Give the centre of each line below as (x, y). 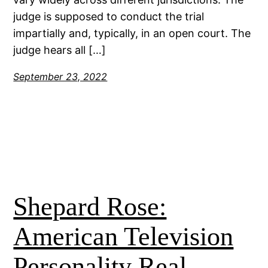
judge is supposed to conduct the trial (109, 16)
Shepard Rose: (90, 206)
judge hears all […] (60, 50)
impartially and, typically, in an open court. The (132, 33)
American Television (124, 236)
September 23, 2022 (60, 76)
